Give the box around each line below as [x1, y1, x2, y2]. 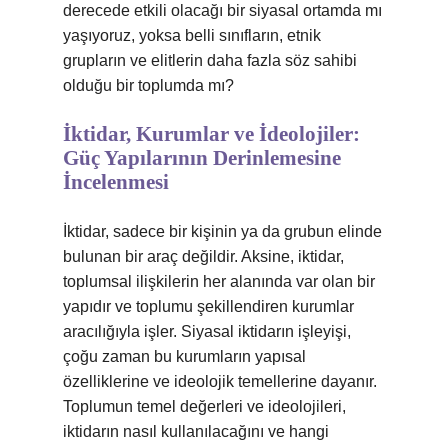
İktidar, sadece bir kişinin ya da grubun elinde [63, 223, 382, 240]
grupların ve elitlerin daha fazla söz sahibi [63, 52, 357, 69]
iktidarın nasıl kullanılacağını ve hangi [63, 423, 329, 440]
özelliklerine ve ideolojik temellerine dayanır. [63, 373, 377, 390]
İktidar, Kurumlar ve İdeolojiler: [63, 122, 360, 146]
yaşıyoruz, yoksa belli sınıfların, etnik [63, 27, 321, 44]
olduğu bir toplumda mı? [63, 77, 234, 94]
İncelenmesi [63, 170, 169, 194]
